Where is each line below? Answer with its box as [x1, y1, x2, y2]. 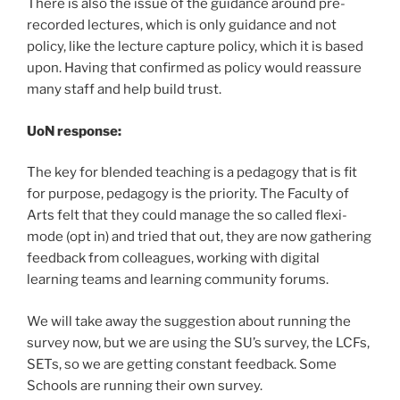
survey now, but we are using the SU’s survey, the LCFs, [27, 334, 370, 351]
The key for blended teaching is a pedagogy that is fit [27, 164, 357, 181]
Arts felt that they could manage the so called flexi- [27, 207, 347, 224]
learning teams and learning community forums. [27, 271, 329, 288]
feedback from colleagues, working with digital [27, 250, 320, 267]
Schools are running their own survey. [27, 377, 262, 394]
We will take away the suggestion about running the [27, 312, 351, 329]
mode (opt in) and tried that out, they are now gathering [27, 229, 371, 246]
